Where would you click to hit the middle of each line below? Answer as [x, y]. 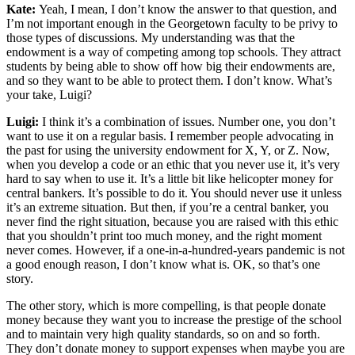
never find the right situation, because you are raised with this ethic [172, 221]
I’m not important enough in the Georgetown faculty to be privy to [172, 23]
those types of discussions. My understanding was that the [151, 37]
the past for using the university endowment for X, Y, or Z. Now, [168, 150]
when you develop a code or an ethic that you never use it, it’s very [173, 164]
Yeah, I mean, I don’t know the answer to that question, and [188, 9]
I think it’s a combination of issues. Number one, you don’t [189, 121]
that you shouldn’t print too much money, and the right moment [164, 235]
